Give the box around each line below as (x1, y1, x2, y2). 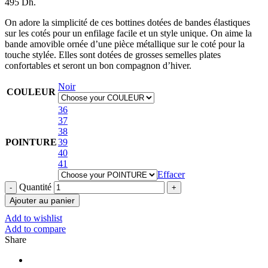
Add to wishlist (5, 213, 62, 224)
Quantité (19, 182, 51, 193)
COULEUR (7, 87, 56, 98)
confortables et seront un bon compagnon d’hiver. (5, 60, 191, 71)
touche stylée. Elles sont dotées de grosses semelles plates (5, 50, 221, 60)
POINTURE (5, 137, 57, 148)
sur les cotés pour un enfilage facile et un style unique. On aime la (5, 28, 252, 39)
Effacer (157, 169, 185, 180)
